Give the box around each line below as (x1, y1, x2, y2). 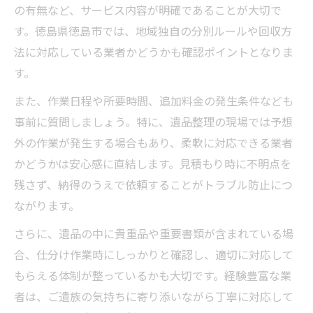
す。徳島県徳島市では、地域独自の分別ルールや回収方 (14, 22, 292, 39)
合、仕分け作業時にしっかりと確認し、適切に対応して (14, 246, 293, 263)
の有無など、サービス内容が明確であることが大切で (14, 1, 282, 18)
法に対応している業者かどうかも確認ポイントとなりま (14, 43, 293, 60)
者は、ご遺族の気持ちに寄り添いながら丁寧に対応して (14, 288, 293, 305)
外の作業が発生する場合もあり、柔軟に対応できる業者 (14, 134, 293, 151)
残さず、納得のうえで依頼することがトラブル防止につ (14, 176, 293, 193)
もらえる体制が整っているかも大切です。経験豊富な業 (14, 267, 291, 284)
